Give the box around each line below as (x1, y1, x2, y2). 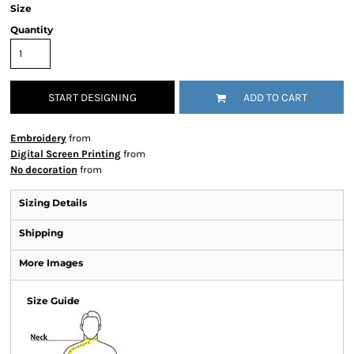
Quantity (10, 24, 53, 36)
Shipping (19, 227, 63, 239)
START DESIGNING (48, 91, 137, 105)
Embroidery (10, 132, 66, 144)
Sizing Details (19, 197, 87, 209)
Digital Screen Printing (10, 148, 121, 160)
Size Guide (27, 295, 80, 307)
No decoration (10, 164, 77, 175)
